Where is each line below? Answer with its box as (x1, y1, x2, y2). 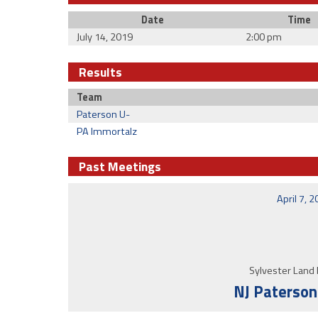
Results (79, 62, 122, 82)
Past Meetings (79, 157, 161, 176)
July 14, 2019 (76, 29, 133, 45)
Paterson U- (76, 106, 130, 122)
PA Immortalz (76, 124, 137, 139)
